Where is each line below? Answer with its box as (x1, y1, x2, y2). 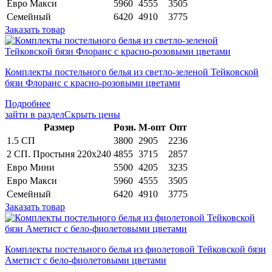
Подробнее (5, 98, 50, 109)
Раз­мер (43, 121, 75, 132)
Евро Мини (7, 161, 55, 172)
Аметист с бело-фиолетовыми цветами (5, 254, 166, 265)
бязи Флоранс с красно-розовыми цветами (5, 77, 180, 88)
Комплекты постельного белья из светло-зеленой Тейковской (5, 66, 259, 77)
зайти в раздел (5, 109, 64, 120)
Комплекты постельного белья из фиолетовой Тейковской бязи (5, 243, 266, 254)
